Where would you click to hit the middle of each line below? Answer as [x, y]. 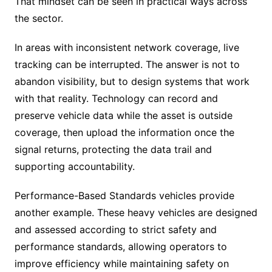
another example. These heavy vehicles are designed [136, 213]
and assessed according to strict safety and [115, 230]
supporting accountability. [74, 167]
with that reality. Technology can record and [116, 99]
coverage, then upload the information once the [124, 133]
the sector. [39, 19]
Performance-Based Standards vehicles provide [124, 196]
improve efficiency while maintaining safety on [121, 264]
